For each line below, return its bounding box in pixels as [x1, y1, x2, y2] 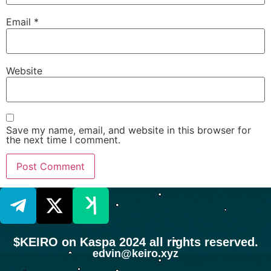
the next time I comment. [6, 134, 120, 146]
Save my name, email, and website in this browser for [6, 124, 251, 137]
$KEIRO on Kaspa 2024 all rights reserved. [13, 235, 258, 249]
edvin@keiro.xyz [93, 247, 178, 260]
